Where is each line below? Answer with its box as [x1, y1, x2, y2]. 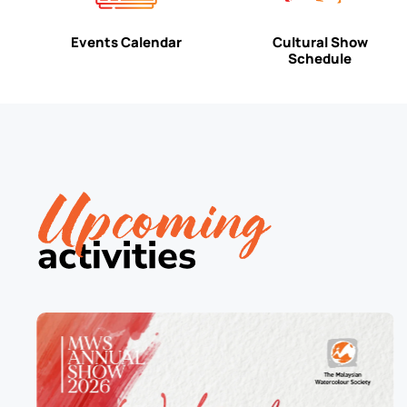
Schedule [288, 48, 352, 68]
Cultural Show [272, 32, 368, 52]
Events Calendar [71, 32, 183, 52]
